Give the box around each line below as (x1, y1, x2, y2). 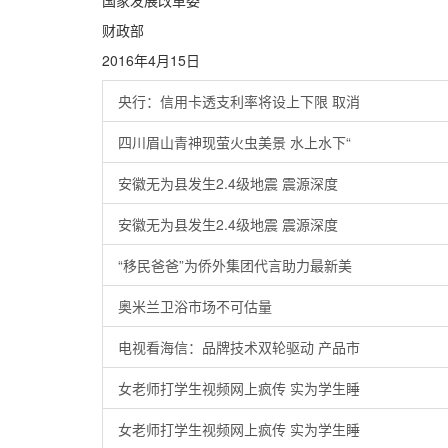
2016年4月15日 (102, 50, 200, 70)
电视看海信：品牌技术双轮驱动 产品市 (118, 337, 360, 357)
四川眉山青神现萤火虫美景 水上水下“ (118, 132, 351, 152)
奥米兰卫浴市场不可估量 (118, 296, 272, 316)
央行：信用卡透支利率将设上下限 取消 (118, 91, 360, 111)
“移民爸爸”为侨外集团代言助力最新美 (118, 255, 352, 275)
